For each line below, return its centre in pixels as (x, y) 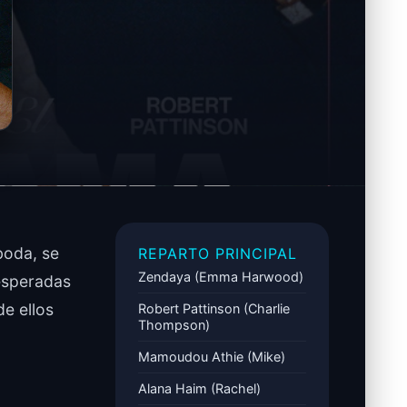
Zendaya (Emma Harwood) (220, 276)
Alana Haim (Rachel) (199, 388)
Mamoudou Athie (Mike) (211, 356)
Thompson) (174, 324)
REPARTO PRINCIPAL (217, 253)
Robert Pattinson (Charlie (213, 308)
